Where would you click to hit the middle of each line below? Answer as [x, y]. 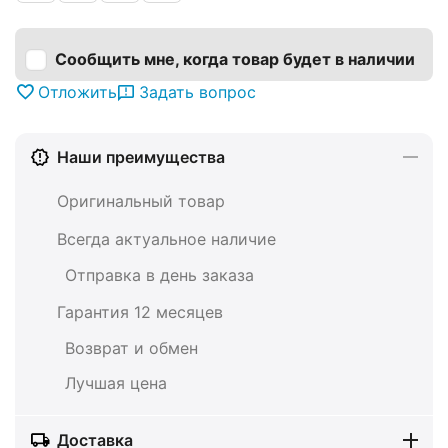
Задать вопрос [197, 92]
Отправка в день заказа [142, 275]
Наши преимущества [141, 157]
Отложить [77, 92]
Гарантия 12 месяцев [140, 311]
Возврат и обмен [116, 348]
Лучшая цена [98, 383]
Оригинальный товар [141, 200]
